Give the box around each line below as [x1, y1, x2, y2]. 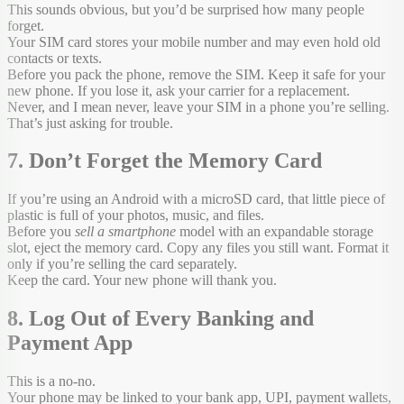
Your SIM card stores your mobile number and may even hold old [7, 33, 381, 50]
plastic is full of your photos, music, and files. [7, 207, 264, 224]
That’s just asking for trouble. [7, 115, 173, 131]
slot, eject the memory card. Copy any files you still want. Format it [7, 240, 389, 256]
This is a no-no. [7, 373, 96, 390]
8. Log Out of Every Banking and [7, 307, 314, 331]
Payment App [7, 331, 133, 355]
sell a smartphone [75, 224, 176, 240]
